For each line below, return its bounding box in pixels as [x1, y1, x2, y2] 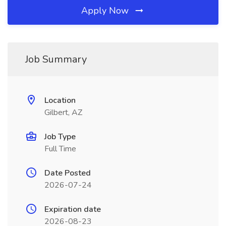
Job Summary [25, 52, 87, 66]
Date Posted [44, 167, 91, 179]
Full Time [44, 143, 76, 154]
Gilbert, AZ [44, 107, 82, 118]
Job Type [44, 131, 76, 142]
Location [44, 95, 76, 106]
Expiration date [44, 204, 101, 215]
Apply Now [81, 5, 131, 17]
